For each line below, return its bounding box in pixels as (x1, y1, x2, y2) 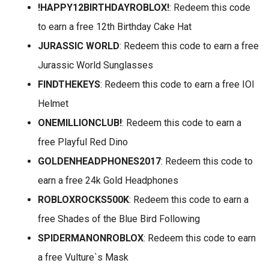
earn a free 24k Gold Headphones (38, 175, 178, 186)
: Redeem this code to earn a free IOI (100, 79, 255, 90)
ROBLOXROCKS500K (38, 194, 129, 205)
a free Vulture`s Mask (38, 252, 128, 263)
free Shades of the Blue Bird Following (38, 213, 200, 225)
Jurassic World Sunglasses (38, 59, 153, 71)
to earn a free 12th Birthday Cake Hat (38, 21, 192, 32)
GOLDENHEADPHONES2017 (38, 156, 161, 167)
